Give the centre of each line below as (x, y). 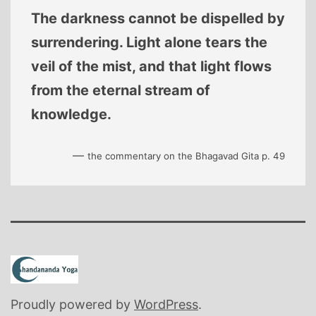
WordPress (166, 305)
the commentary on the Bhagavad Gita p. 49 (187, 156)
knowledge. (71, 115)
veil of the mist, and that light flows (151, 67)
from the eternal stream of (120, 91)
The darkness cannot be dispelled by (158, 19)
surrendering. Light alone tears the (149, 43)
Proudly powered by (72, 305)
